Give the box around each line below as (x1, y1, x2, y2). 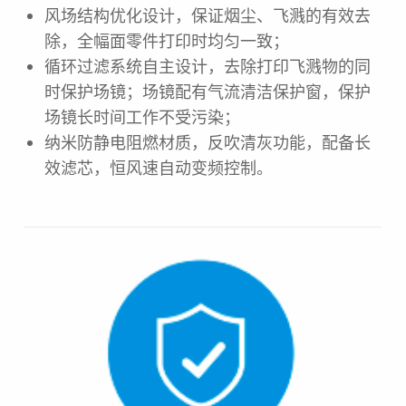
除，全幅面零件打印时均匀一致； (43, 27, 289, 52)
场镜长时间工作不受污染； (43, 103, 240, 128)
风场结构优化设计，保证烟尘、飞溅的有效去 (43, 2, 371, 26)
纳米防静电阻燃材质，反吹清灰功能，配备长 (43, 129, 371, 153)
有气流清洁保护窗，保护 (190, 78, 371, 102)
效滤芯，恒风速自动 (43, 154, 191, 179)
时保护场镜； (43, 78, 142, 102)
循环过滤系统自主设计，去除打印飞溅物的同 (43, 53, 371, 77)
